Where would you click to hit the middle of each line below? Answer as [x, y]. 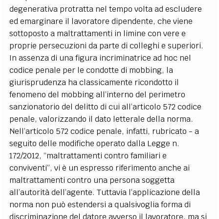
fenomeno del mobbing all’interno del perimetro [98, 94]
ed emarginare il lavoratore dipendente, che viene [101, 21]
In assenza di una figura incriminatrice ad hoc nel [100, 58]
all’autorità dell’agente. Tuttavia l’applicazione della [105, 192]
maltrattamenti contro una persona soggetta [92, 180]
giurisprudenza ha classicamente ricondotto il [94, 82]
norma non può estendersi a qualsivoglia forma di [100, 204]
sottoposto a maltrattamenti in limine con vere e [98, 33]
